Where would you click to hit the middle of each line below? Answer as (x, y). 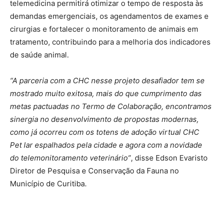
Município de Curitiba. (48, 183)
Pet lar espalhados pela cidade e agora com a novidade (106, 145)
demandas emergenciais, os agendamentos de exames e (109, 16)
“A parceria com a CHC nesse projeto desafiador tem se (107, 80)
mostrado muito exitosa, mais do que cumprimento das (106, 93)
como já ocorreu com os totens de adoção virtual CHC (105, 132)
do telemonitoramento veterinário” (70, 158)
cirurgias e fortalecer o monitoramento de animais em (104, 29)
